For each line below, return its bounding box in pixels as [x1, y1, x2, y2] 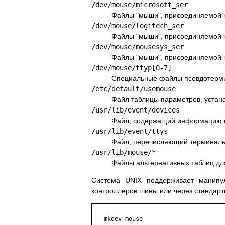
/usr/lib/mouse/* [91, 148, 156, 157]
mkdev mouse [93, 215, 143, 223]
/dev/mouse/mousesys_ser [91, 43, 184, 51]
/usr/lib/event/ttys [91, 127, 168, 136]
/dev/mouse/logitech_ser [91, 22, 184, 30]
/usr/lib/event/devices [91, 106, 180, 115]
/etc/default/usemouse [91, 85, 176, 93]
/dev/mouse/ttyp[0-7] [91, 64, 172, 72]
